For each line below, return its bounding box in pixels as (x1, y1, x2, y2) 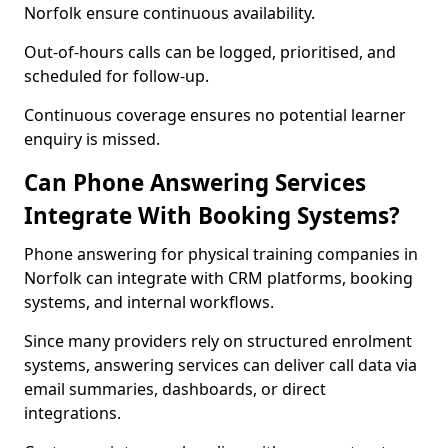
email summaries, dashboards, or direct (24, 378, 326, 400)
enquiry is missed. (24, 128, 160, 150)
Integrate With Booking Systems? (24, 200, 400, 231)
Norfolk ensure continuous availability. (24, 2, 315, 24)
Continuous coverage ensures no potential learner (24, 104, 406, 126)
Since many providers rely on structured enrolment (24, 330, 412, 352)
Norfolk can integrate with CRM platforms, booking (24, 267, 413, 289)
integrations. (24, 402, 121, 424)
